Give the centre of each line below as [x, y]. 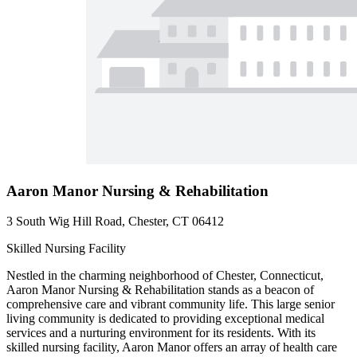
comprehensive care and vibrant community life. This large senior [171, 304]
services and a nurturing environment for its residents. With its [161, 333]
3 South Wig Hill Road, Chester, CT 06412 [115, 222]
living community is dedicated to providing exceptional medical [165, 319]
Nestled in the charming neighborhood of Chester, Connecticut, [165, 276]
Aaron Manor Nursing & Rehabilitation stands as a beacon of [160, 290]
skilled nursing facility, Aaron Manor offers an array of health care [172, 347]
